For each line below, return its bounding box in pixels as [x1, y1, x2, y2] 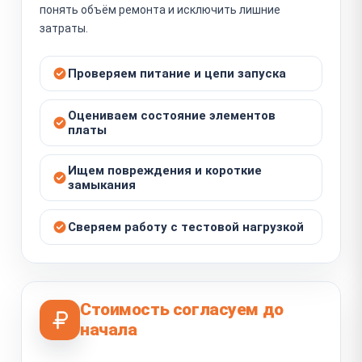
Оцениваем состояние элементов [68, 107, 276, 123]
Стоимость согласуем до [80, 299, 284, 319]
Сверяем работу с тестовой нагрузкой [68, 219, 304, 234]
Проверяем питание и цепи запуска [68, 65, 286, 81]
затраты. [40, 21, 88, 35]
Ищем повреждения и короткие [68, 162, 262, 178]
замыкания [68, 177, 136, 192]
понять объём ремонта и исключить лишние [40, 2, 280, 16]
